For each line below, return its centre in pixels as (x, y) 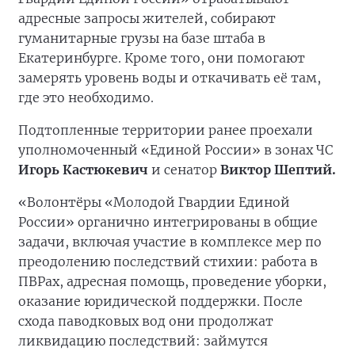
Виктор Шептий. (278, 170)
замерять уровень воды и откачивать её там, (170, 78)
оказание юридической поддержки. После (160, 302)
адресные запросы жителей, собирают (147, 19)
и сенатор (184, 170)
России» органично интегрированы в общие (168, 222)
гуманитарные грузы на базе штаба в (142, 38)
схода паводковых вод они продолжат (146, 321)
